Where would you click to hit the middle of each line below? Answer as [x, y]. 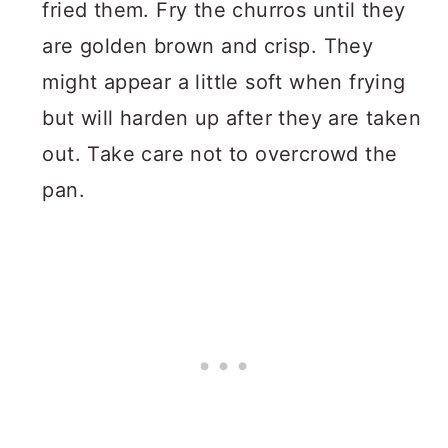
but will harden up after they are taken [231, 118]
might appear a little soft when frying [224, 82]
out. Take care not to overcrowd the [220, 154]
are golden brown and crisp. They [208, 46]
